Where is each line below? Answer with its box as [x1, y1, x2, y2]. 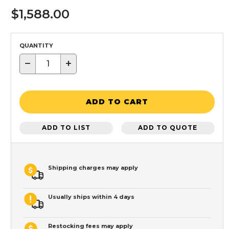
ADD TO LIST [42, 124, 91, 132]
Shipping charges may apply [48, 164, 138, 171]
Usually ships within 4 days [48, 193, 134, 200]
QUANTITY [19, 41, 53, 49]
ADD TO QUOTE [138, 124, 198, 132]
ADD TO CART [86, 97, 148, 107]
